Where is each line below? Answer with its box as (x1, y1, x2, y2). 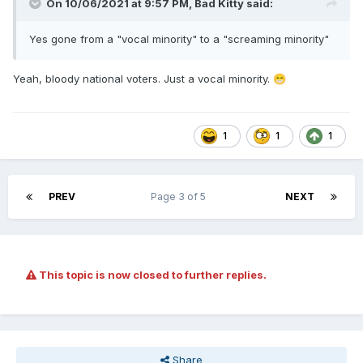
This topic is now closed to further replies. (36, 268, 267, 282)
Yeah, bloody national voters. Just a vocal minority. (13, 72, 273, 86)
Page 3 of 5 (150, 190, 211, 203)
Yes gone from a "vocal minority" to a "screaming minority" (29, 32, 329, 46)
